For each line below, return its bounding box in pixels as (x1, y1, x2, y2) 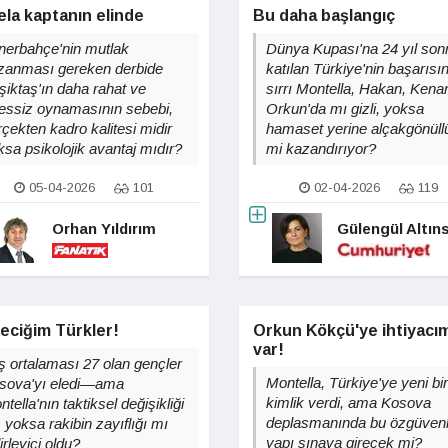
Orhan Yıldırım (52, 219, 156, 237)
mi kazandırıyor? (266, 140, 376, 157)
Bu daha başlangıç (253, 7, 395, 24)
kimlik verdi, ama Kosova (266, 394, 431, 411)
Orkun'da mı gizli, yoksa (266, 100, 424, 117)
